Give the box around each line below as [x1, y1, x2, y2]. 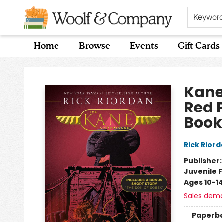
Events [130, 42, 158, 51]
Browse [79, 42, 110, 51]
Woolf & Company [7, 62, 72, 72]
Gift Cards [178, 42, 220, 51]
